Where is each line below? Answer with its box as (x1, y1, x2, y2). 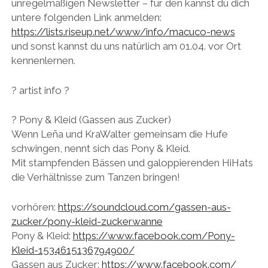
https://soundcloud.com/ (57, 200, 175, 213)
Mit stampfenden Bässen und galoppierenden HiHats (11, 157, 253, 169)
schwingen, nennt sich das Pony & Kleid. (11, 142, 190, 155)
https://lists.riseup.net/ (11, 26, 115, 38)
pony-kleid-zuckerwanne (47, 215, 163, 227)
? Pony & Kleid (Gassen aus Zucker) (11, 114, 171, 126)
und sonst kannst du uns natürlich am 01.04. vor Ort (11, 40, 241, 53)
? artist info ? (11, 84, 69, 96)
